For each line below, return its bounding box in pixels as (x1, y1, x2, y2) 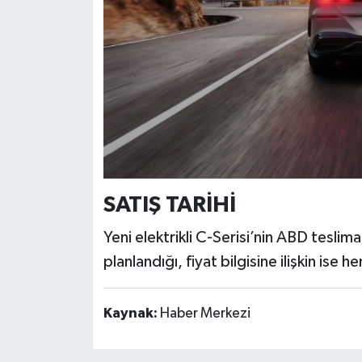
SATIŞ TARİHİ (103, 193, 236, 217)
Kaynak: (103, 306, 160, 322)
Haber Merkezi (159, 306, 250, 322)
